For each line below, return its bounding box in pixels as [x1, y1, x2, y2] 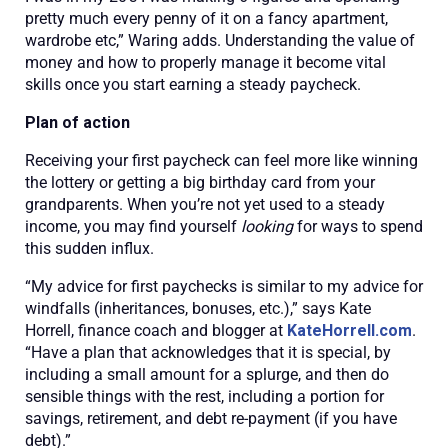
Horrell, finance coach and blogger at [25, 321, 287, 340]
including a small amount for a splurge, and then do [25, 365, 389, 384]
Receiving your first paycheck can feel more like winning [25, 151, 418, 170]
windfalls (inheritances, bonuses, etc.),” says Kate [25, 299, 371, 318]
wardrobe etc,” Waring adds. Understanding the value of [25, 31, 415, 50]
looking [241, 217, 293, 236]
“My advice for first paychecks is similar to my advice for [25, 277, 423, 296]
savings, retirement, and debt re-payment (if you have [25, 409, 397, 428]
